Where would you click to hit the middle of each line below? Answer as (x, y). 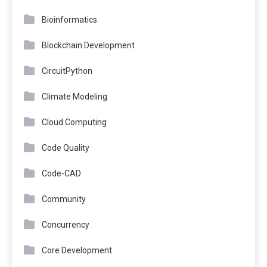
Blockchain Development (88, 46)
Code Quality (66, 148)
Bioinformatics (69, 20)
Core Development (77, 251)
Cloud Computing (74, 122)
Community (64, 199)
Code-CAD (61, 174)
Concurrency (66, 225)
